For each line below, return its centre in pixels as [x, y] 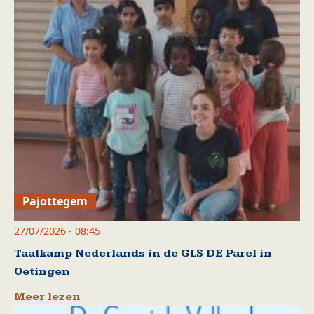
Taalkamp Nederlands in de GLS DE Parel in [143, 253]
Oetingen [42, 271]
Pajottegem [55, 201]
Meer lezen [47, 296]
